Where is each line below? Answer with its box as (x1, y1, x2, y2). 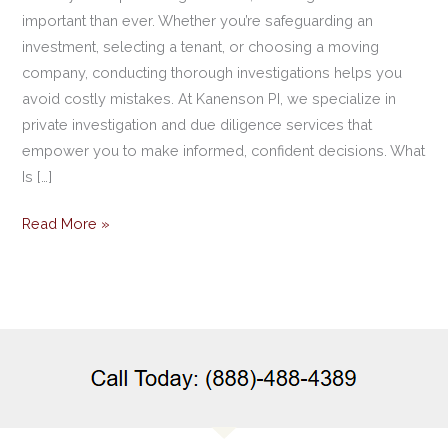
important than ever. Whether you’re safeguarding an (22, 11, 374, 29)
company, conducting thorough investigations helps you (22, 63, 403, 81)
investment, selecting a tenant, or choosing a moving (22, 37, 380, 55)
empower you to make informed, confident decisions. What (22, 141, 426, 159)
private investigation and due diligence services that (22, 115, 373, 133)
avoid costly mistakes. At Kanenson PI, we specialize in (22, 89, 397, 107)
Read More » (22, 215, 111, 233)
